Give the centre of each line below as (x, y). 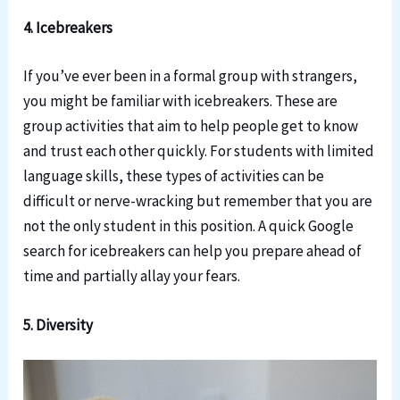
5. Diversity (58, 325)
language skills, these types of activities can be (174, 175)
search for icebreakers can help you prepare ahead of (193, 250)
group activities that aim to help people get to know (191, 125)
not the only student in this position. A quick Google (189, 225)
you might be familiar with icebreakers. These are (181, 100)
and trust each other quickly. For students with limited (199, 150)
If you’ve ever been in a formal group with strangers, (191, 75)
